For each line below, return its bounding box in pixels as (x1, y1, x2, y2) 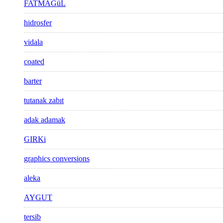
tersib (24, 213, 41, 222)
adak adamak (24, 115, 65, 124)
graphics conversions (24, 154, 90, 163)
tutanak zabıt (24, 96, 64, 105)
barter (24, 77, 42, 86)
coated (24, 57, 44, 66)
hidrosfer (24, 18, 52, 27)
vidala (24, 38, 43, 47)
